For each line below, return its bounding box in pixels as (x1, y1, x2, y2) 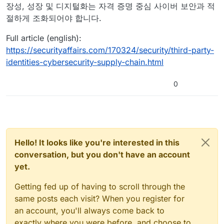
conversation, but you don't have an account (14, 149, 190, 159)
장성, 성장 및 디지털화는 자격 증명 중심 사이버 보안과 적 (6, 1, 215, 11)
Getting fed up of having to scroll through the (14, 181, 185, 191)
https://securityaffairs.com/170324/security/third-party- (6, 45, 214, 55)
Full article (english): (6, 33, 81, 43)
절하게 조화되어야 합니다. (6, 13, 101, 23)
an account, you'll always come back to (14, 205, 164, 215)
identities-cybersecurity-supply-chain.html (6, 57, 163, 67)
